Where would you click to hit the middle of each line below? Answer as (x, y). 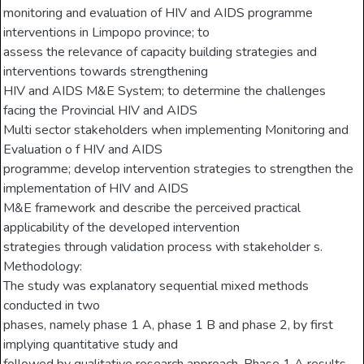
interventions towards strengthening (106, 72)
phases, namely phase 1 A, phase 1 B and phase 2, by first (169, 325)
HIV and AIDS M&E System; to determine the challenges (165, 91)
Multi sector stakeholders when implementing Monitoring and (176, 130)
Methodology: (43, 267)
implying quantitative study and (91, 345)
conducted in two (52, 306)
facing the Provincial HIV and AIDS (101, 111)
